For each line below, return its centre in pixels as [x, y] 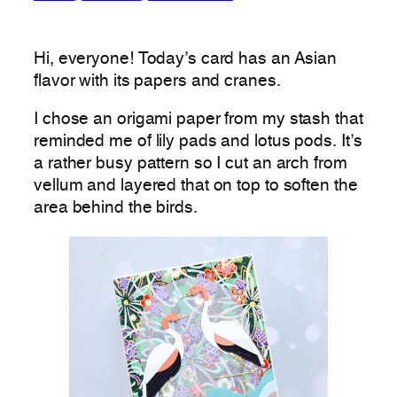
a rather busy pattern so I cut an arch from [191, 164]
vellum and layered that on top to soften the [196, 187]
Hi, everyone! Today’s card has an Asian [186, 59]
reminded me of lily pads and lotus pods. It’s [198, 142]
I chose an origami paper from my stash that [198, 120]
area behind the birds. [116, 209]
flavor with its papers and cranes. [157, 81]
